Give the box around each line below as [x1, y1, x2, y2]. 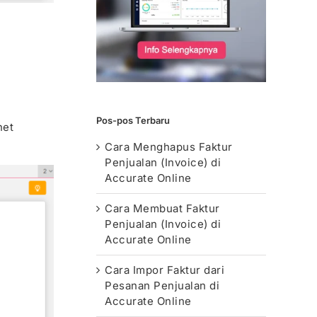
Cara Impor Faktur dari [105, 263, 224, 277]
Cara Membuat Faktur [105, 202, 220, 216]
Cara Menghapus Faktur [105, 140, 233, 154]
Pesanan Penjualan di [105, 279, 219, 293]
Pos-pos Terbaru [96, 115, 170, 126]
